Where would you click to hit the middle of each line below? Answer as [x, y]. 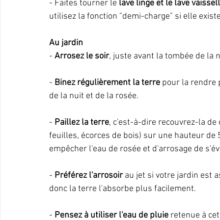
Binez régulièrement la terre [107, 83]
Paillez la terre [82, 123]
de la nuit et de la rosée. [94, 96]
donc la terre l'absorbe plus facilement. [123, 189]
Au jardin [66, 43]
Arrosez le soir [82, 56]
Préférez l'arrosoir [89, 176]
